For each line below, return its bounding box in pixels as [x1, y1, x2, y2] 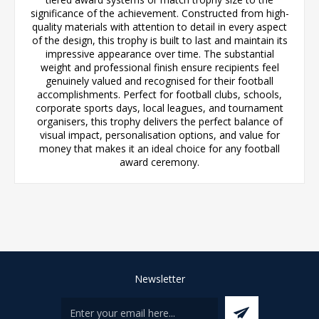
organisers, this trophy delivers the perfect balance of [36, 114, 283, 128]
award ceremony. [120, 155, 199, 169]
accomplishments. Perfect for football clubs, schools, [37, 87, 282, 101]
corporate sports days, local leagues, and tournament [36, 100, 283, 115]
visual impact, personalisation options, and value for [39, 127, 280, 142]
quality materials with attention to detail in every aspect [32, 19, 287, 33]
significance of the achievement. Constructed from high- [30, 6, 289, 20]
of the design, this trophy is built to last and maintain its [31, 33, 288, 47]
